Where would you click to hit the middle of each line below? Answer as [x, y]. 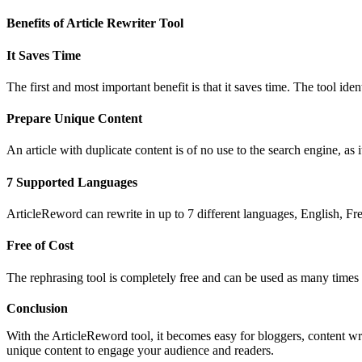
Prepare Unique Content [74, 119]
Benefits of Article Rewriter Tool [95, 23]
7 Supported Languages [72, 182]
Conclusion [37, 308]
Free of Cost [40, 246]
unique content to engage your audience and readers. [140, 350]
